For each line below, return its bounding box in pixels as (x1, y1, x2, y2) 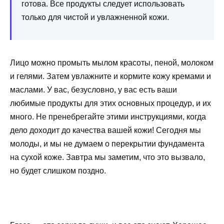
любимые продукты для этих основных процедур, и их (10, 98, 211, 107)
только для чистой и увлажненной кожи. (21, 12, 169, 21)
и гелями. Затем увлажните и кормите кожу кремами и (10, 71, 211, 80)
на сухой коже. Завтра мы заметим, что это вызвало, (10, 152, 205, 161)
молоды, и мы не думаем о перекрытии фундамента (10, 139, 204, 148)
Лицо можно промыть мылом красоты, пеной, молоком (10, 58, 213, 67)
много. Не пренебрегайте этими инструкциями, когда (10, 112, 206, 121)
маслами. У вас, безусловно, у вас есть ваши (10, 85, 177, 94)
